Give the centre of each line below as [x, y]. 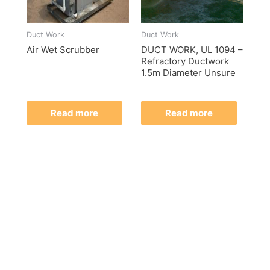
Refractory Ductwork [185, 61]
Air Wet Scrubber [63, 49]
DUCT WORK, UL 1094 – [192, 49]
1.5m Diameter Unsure [188, 72]
